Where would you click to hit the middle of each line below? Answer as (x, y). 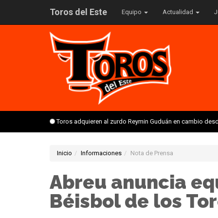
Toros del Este (78, 12)
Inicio (64, 153)
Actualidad (179, 12)
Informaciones (101, 153)
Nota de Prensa (152, 153)
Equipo (132, 12)
